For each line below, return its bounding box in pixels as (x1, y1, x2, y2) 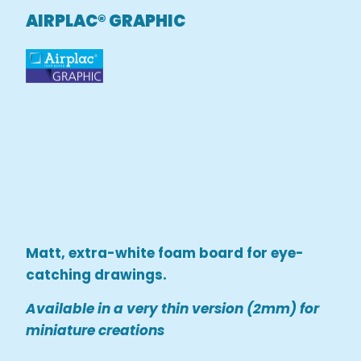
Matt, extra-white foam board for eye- (26, 243, 305, 263)
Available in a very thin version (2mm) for (26, 298, 320, 318)
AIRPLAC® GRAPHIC (26, 9, 186, 32)
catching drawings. (26, 265, 168, 285)
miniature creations (26, 320, 165, 340)
